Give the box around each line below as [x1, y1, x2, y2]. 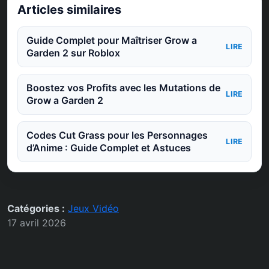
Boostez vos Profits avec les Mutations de [26, 81, 220, 94]
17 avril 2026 [7, 217, 66, 229]
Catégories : [7, 202, 65, 215]
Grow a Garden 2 [26, 94, 103, 106]
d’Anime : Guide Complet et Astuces [26, 142, 191, 154]
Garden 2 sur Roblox [26, 46, 120, 59]
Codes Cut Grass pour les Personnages [26, 129, 208, 142]
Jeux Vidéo [68, 202, 119, 215]
